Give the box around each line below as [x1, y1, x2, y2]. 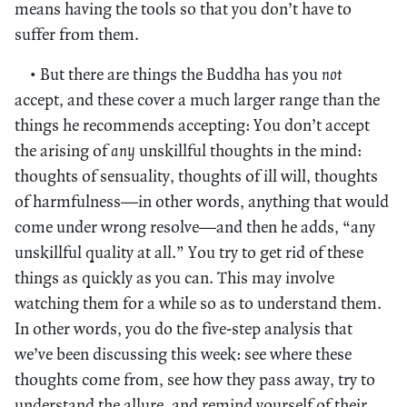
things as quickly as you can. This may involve [15, 266, 334, 288]
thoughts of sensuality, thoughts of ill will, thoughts [15, 164, 378, 186]
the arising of [15, 139, 111, 161]
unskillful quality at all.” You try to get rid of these [15, 241, 363, 263]
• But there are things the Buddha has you [29, 63, 322, 84]
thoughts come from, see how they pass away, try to [15, 368, 375, 390]
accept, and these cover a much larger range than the [15, 88, 380, 110]
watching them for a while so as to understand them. [15, 292, 382, 313]
